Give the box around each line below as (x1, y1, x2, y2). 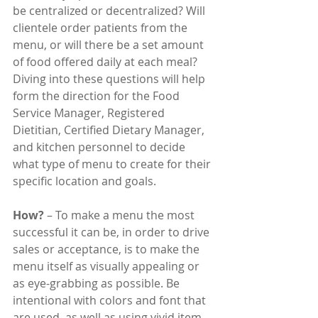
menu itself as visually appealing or (13, 258, 202, 275)
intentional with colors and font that (13, 292, 209, 309)
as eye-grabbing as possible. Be (13, 275, 182, 292)
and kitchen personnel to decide (13, 139, 188, 155)
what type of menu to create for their (13, 156, 214, 172)
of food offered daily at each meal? (13, 54, 200, 70)
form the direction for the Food (13, 88, 182, 104)
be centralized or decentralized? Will (13, 3, 208, 19)
